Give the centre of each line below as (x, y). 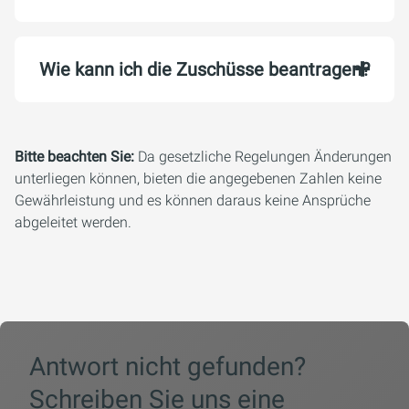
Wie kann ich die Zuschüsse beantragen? (204, 69)
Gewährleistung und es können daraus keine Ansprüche (193, 200)
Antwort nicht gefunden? (168, 367)
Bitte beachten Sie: (74, 157)
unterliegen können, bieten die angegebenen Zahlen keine (198, 178)
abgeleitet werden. (73, 222)
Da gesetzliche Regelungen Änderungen (263, 157)
